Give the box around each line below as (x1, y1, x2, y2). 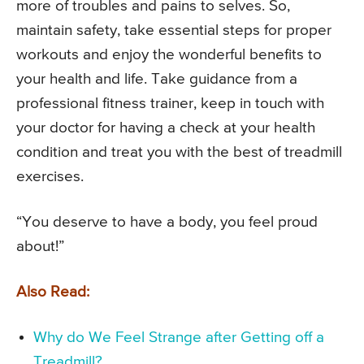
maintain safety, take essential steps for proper (16, 23, 331, 39)
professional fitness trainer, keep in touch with (16, 96, 324, 112)
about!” (16, 239, 64, 255)
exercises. (16, 169, 84, 185)
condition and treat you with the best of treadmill (16, 145, 342, 161)
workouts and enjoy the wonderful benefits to (16, 47, 322, 63)
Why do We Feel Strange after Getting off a (33, 330, 324, 346)
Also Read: (16, 284, 89, 301)
